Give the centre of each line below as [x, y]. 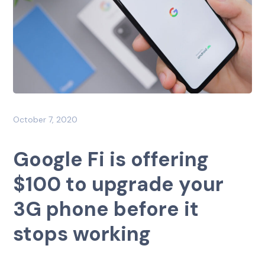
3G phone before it [106, 209]
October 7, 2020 [46, 119]
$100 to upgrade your [119, 184]
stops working [82, 234]
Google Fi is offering [111, 159]
